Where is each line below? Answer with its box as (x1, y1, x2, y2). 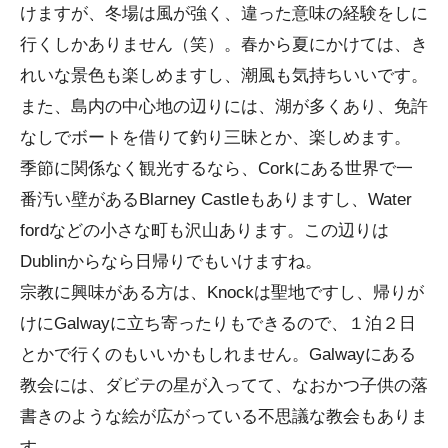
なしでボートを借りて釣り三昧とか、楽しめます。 (20, 127, 411, 147)
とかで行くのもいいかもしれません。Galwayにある (20, 344, 416, 364)
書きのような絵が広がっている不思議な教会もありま (20, 406, 428, 426)
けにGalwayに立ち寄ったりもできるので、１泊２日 (20, 313, 416, 333)
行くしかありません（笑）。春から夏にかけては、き (20, 34, 428, 54)
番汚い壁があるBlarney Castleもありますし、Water (20, 189, 412, 209)
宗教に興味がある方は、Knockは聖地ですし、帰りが (20, 282, 424, 302)
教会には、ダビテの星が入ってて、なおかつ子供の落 (20, 375, 428, 395)
